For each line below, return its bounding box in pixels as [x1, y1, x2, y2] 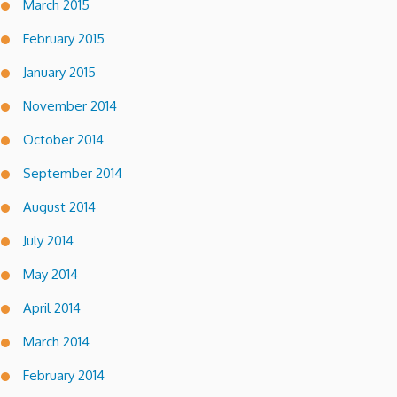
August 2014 [23, 198, 96, 215]
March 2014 [23, 332, 90, 350]
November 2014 [23, 97, 117, 114]
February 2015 [23, 29, 105, 47]
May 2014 [23, 265, 78, 283]
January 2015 [23, 63, 96, 81]
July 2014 [23, 231, 74, 249]
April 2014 [23, 299, 81, 316]
